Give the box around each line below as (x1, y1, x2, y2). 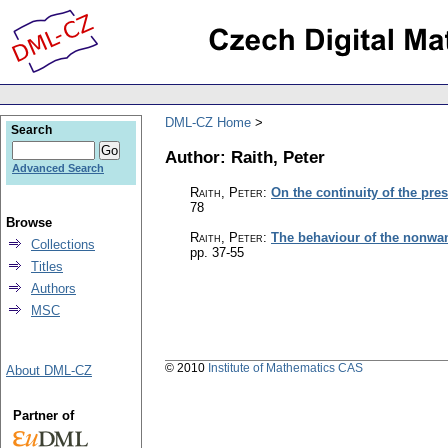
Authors (31, 281, 76, 296)
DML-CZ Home (165, 114, 251, 130)
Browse (6, 215, 52, 230)
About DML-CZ (6, 363, 92, 378)
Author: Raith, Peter (165, 146, 325, 167)
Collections (31, 237, 95, 252)
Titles (31, 259, 63, 274)
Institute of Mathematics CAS (208, 361, 363, 376)
